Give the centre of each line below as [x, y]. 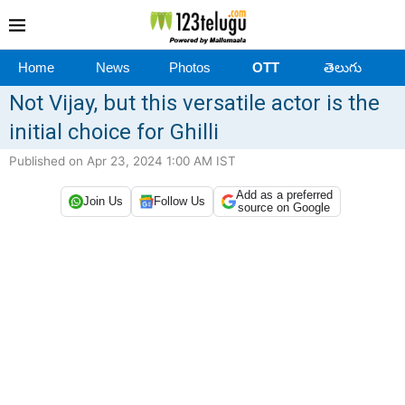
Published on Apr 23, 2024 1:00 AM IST [122, 160]
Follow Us [179, 202]
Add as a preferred [284, 194]
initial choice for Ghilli [114, 132]
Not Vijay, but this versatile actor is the [194, 103]
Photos [189, 67]
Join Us [103, 202]
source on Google [284, 207]
